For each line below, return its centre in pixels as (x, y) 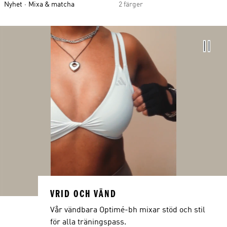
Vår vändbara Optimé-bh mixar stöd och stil (127, 211)
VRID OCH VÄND (83, 194)
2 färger (131, 5)
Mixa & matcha (51, 5)
